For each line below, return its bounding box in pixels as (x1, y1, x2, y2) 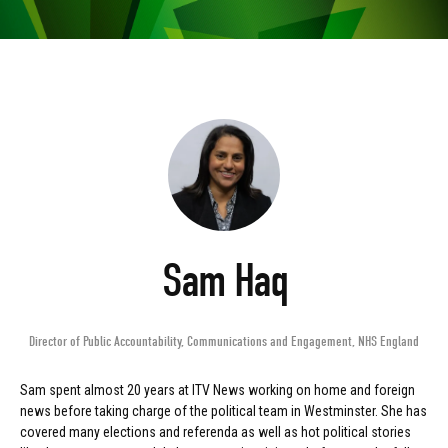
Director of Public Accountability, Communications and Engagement (29, 333, 352, 351)
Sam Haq (161, 254, 287, 309)
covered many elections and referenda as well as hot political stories (20, 424, 411, 441)
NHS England (358, 333, 419, 351)
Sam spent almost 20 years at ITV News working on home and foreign (20, 382, 415, 399)
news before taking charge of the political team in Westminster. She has (20, 403, 427, 420)
